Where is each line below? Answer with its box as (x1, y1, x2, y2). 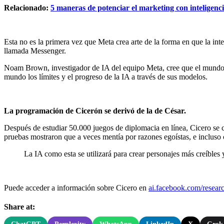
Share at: (4, 202, 35, 211)
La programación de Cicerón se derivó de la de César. (4, 106, 186, 115)
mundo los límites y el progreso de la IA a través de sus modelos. (4, 72, 207, 81)
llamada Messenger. (4, 46, 66, 55)
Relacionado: (4, 3, 50, 12)
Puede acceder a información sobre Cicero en (4, 183, 148, 192)
